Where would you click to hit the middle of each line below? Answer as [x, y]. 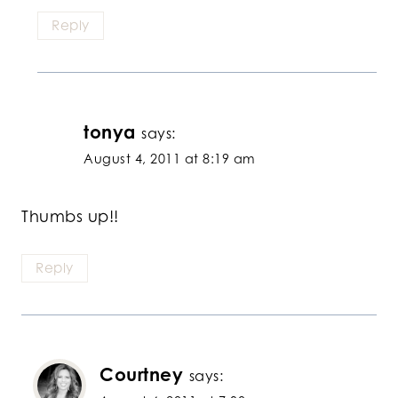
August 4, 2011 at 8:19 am [170, 158]
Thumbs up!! [70, 216]
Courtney [141, 375]
